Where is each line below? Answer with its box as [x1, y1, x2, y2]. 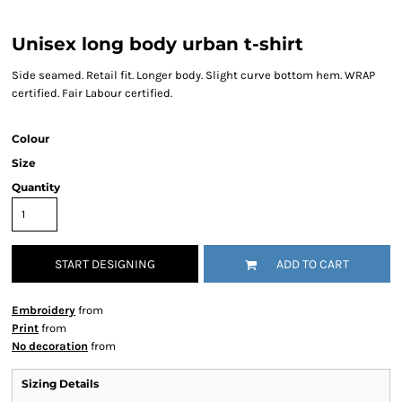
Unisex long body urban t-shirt [12, 33, 303, 55]
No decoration [12, 339, 88, 353]
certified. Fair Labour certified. [12, 86, 172, 100]
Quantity [12, 180, 60, 194]
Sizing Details [22, 377, 99, 390]
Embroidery [12, 303, 75, 317]
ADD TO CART [276, 257, 349, 273]
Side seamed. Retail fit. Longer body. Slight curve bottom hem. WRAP [12, 68, 375, 82]
